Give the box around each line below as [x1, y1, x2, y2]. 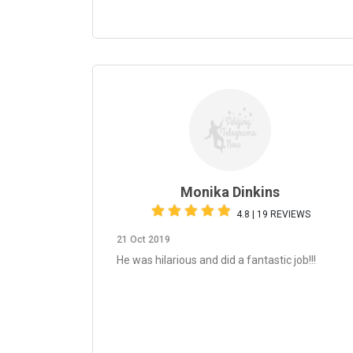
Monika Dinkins [180, 184, 280, 200]
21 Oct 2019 [117, 234, 170, 245]
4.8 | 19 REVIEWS [236, 209, 310, 220]
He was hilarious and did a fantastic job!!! [117, 254, 316, 266]
